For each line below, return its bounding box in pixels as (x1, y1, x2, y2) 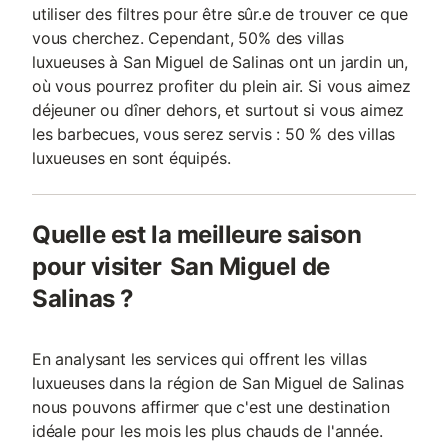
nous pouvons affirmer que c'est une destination (32, 397, 390, 418)
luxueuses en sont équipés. (32, 148, 231, 169)
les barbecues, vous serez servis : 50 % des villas (32, 124, 396, 145)
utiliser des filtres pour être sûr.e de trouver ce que (32, 4, 408, 25)
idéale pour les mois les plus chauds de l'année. (32, 421, 383, 442)
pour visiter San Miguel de (32, 252, 330, 282)
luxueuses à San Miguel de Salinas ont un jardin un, (32, 52, 409, 73)
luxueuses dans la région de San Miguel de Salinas (32, 373, 404, 394)
